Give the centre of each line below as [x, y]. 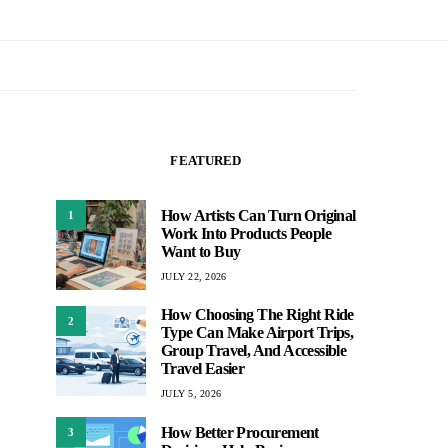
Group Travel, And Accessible [254, 350]
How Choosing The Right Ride [257, 314]
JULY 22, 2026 [194, 276]
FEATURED [206, 160]
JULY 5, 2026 [191, 393]
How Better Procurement [240, 432]
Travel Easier [203, 368]
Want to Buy [201, 251]
